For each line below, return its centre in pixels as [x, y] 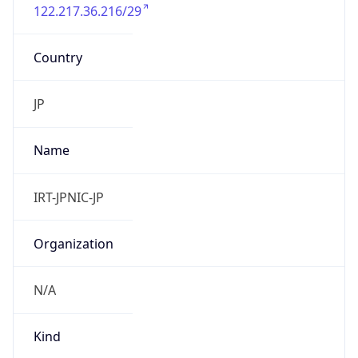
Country [58, 57]
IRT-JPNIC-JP [68, 197]
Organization [73, 243]
